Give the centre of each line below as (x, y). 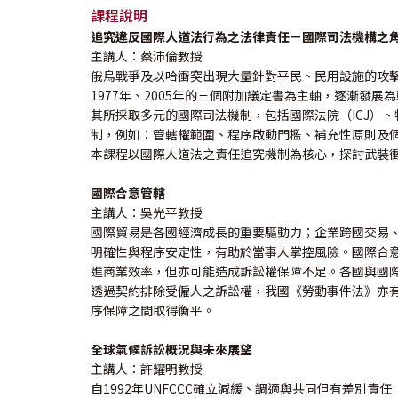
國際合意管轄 (128, 193)
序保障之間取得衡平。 (153, 310)
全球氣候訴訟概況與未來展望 (171, 349)
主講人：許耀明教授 (147, 369)
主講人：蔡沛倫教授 (147, 56)
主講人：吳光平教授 (147, 212)
